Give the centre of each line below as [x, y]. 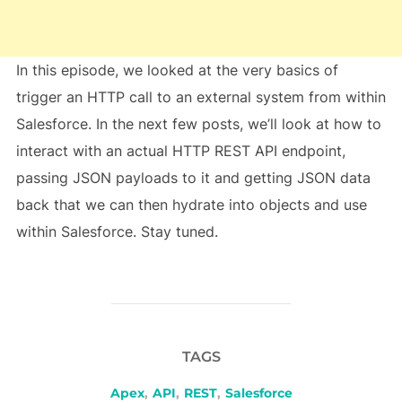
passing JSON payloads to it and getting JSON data [193, 178]
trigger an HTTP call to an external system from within [201, 97]
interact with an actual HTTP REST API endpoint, [180, 151]
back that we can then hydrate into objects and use [191, 205]
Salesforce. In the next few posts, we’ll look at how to [198, 124]
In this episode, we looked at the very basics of [177, 70]
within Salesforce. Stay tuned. [117, 232]
